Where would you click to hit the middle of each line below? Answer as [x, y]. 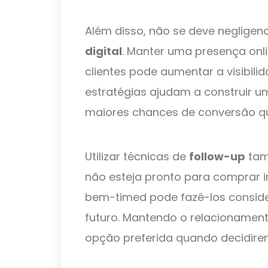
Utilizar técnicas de [137, 157]
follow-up [217, 157]
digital [103, 51]
